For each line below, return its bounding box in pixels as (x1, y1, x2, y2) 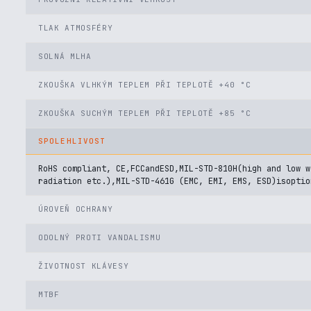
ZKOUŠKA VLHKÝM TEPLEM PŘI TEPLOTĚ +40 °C (38, 80, 251, 90)
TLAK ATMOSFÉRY (38, 23, 113, 33)
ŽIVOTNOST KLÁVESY (38, 261, 129, 271)
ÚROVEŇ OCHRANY (38, 204, 113, 214)
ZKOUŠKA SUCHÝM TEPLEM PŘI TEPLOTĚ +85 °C (38, 108, 251, 118)
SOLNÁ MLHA (38, 51, 92, 61)
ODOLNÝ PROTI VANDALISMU (38, 233, 161, 242)
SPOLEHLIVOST (38, 136, 106, 146)
